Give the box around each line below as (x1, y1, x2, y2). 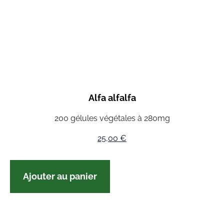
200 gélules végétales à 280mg (54, 113, 170, 123)
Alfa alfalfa (88, 92, 136, 103)
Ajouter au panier (23, 171, 97, 182)
